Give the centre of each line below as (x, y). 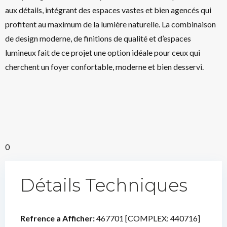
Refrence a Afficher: (58, 218)
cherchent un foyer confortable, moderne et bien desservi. (104, 67)
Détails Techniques (104, 185)
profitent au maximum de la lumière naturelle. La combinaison (110, 24)
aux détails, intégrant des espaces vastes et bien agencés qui (108, 10)
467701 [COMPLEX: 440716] (148, 218)
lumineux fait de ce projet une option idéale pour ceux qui (103, 52)
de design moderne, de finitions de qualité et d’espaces (98, 38)
